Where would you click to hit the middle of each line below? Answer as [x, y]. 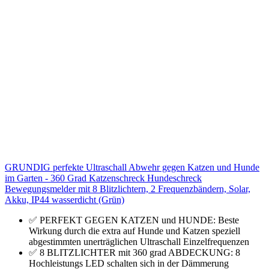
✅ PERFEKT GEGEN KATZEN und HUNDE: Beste [134, 220]
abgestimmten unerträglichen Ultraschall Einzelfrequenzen [139, 241]
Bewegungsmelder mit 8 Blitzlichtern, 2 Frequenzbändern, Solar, [128, 189]
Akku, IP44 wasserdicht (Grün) [65, 199]
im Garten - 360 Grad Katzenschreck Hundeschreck [103, 178]
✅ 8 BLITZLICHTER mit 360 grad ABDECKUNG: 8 [134, 252]
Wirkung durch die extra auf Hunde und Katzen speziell [134, 231]
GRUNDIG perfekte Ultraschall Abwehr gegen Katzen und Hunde [132, 167]
